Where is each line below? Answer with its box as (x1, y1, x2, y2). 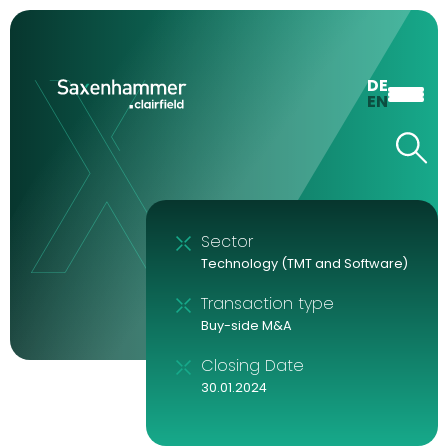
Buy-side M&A (201, 317, 292, 334)
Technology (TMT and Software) (201, 255, 408, 272)
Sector (201, 230, 253, 253)
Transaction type (201, 292, 334, 315)
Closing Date (201, 354, 304, 377)
